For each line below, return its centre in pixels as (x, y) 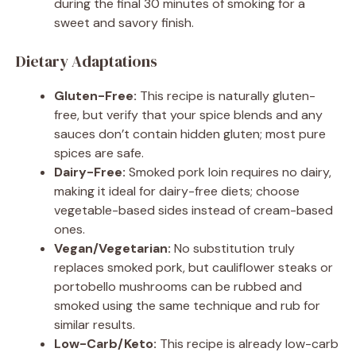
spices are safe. (99, 153)
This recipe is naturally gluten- (226, 96)
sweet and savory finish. (124, 23)
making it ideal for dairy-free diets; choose (177, 192)
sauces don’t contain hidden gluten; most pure (190, 134)
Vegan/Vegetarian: (112, 249)
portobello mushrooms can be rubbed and (178, 287)
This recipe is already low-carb (248, 344)
